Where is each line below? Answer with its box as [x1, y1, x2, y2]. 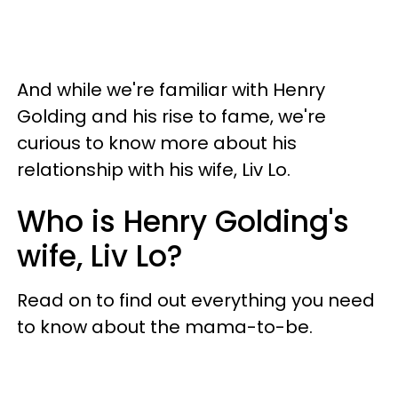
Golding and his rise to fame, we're [17, 103, 326, 129]
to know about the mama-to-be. [17, 314, 313, 339]
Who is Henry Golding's [17, 200, 349, 243]
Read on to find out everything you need [17, 287, 375, 313]
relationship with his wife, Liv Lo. [17, 156, 291, 182]
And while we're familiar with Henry [17, 76, 325, 102]
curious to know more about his [17, 130, 297, 155]
